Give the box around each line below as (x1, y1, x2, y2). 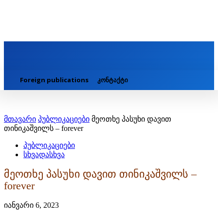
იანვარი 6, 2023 (4, 200, 59, 209)
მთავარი (4, 115, 36, 124)
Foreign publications (20, 75, 89, 85)
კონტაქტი (97, 75, 128, 85)
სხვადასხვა (23, 150, 65, 159)
